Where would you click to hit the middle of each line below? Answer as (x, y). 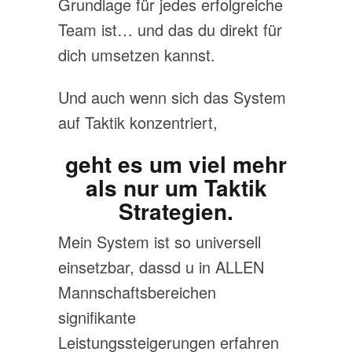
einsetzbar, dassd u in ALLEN (161, 267)
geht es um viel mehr (176, 164)
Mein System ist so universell (159, 242)
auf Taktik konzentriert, (138, 122)
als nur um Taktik (176, 187)
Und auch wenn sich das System (172, 97)
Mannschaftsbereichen (137, 292)
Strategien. (176, 211)
